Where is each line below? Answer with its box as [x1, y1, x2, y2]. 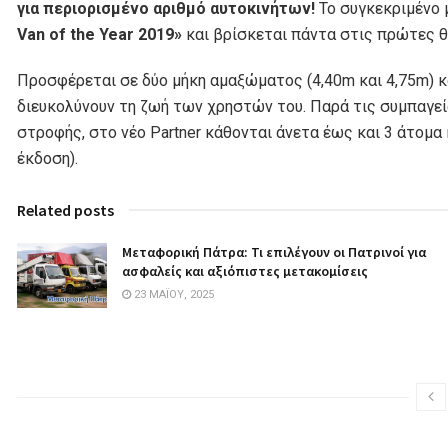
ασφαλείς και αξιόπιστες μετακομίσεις [122, 262, 368, 281]
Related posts [17, 200, 114, 221]
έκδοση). [17, 149, 78, 169]
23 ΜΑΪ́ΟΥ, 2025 [131, 288, 214, 302]
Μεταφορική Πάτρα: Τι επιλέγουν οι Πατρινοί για [122, 243, 426, 262]
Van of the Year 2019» [17, 25, 186, 45]
